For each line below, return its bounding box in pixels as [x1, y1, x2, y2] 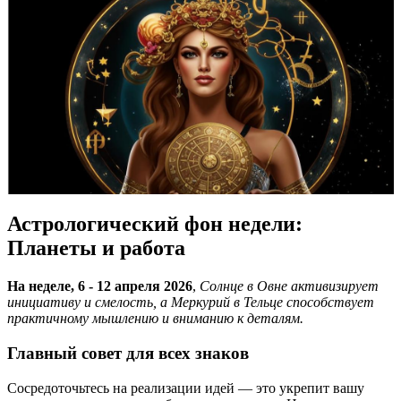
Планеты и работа [7, 236, 185, 260]
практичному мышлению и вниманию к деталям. [7, 311, 303, 327]
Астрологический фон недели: [7, 212, 303, 236]
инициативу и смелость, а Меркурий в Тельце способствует [7, 294, 374, 311]
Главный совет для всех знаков [7, 343, 249, 363]
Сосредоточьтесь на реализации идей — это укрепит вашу [7, 380, 364, 396]
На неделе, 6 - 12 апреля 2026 [7, 278, 192, 294]
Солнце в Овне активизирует [200, 278, 379, 294]
